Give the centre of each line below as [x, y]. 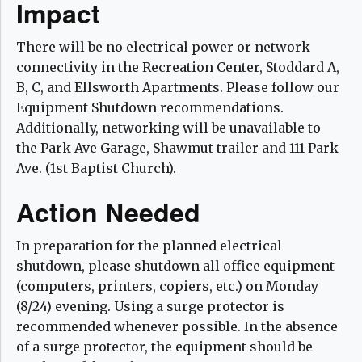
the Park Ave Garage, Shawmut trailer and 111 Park [177, 147]
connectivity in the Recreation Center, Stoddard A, [178, 67]
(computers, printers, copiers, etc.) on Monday [167, 286]
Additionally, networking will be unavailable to [168, 127]
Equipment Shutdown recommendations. [150, 107]
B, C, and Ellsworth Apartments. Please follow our [178, 87]
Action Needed [108, 211]
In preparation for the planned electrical [149, 245]
